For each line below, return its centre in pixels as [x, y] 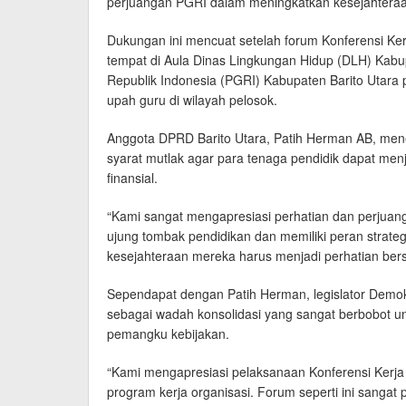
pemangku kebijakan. [168, 333]
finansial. [132, 177]
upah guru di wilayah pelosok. [192, 99]
